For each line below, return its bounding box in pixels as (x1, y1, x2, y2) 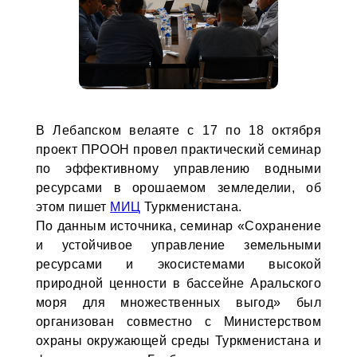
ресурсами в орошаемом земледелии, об (35, 181, 322, 194)
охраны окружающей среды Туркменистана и (35, 334, 322, 347)
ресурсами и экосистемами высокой (35, 257, 322, 271)
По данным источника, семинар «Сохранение (35, 219, 322, 233)
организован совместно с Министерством (35, 315, 322, 328)
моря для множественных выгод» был (35, 296, 322, 309)
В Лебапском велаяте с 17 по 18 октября (35, 124, 322, 137)
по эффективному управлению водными (35, 162, 322, 175)
